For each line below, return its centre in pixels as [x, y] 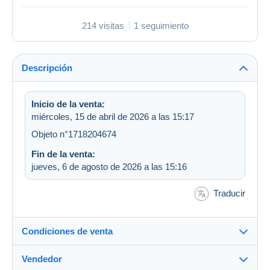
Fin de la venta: [63, 154]
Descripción [47, 67]
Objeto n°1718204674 [74, 134]
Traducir [229, 193]
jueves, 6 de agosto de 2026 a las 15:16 [109, 166]
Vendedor [42, 259]
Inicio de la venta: [68, 104]
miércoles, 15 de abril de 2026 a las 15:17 [113, 116]
